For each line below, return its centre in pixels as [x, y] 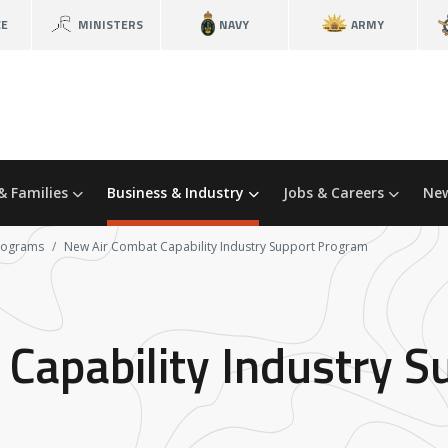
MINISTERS [111, 24]
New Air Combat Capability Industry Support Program [216, 246]
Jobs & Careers [335, 193]
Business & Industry [177, 193]
